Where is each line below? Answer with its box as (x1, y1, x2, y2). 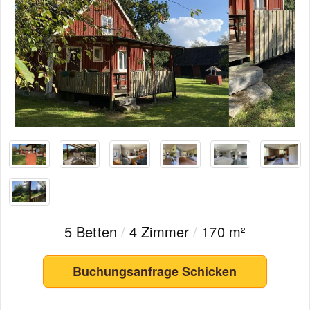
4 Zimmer (125, 221, 194, 241)
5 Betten (64, 221, 121, 241)
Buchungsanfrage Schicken (73, 262, 237, 280)
